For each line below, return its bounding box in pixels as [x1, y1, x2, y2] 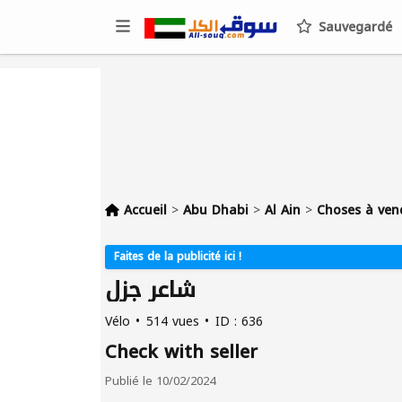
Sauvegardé [314, 15, 392, 39]
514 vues [146, 310, 199, 334]
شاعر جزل [105, 269, 196, 310]
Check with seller [105, 335, 258, 369]
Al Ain [265, 198, 301, 223]
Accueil [124, 198, 167, 223]
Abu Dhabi [183, 198, 249, 223]
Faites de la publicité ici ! [114, 247, 241, 267]
